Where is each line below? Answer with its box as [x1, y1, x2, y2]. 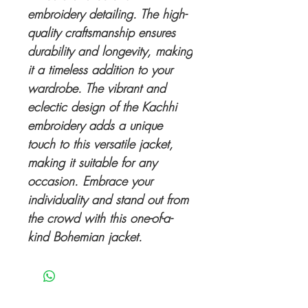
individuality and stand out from [27, 191, 188, 208]
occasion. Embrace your [27, 173, 153, 190]
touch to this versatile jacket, [27, 135, 173, 153]
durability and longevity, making [27, 43, 192, 60]
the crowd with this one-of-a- [27, 210, 172, 227]
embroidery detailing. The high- [27, 5, 186, 23]
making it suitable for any [27, 154, 157, 171]
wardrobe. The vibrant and [27, 80, 166, 97]
